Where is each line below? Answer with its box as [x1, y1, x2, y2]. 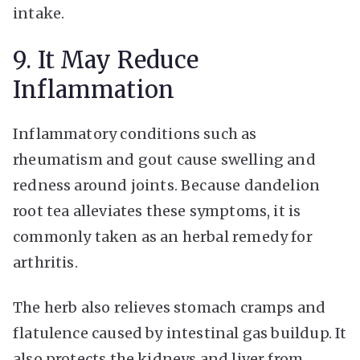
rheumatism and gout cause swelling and [13, 149, 316, 169]
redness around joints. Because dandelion [13, 175, 321, 194]
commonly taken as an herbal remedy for [13, 227, 313, 246]
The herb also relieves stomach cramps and [13, 297, 326, 317]
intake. [13, 3, 65, 22]
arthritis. [13, 252, 78, 272]
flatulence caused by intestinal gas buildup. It [13, 323, 347, 342]
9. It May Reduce [13, 45, 198, 75]
